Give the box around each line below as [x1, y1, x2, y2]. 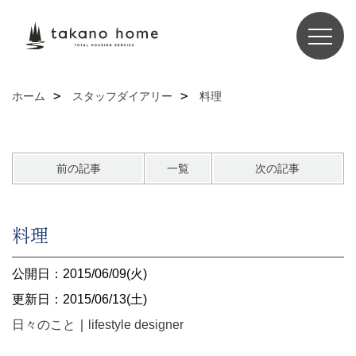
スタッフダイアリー [72, 90, 172, 103]
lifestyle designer [88, 318, 184, 331]
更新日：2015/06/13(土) [12, 292, 147, 306]
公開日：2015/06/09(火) [12, 267, 147, 281]
